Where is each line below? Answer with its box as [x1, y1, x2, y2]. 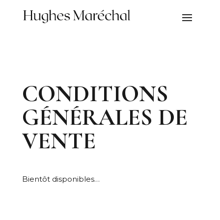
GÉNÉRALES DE [22, 103, 188, 132]
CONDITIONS [22, 80, 168, 109]
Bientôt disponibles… [22, 174, 100, 184]
